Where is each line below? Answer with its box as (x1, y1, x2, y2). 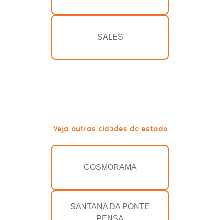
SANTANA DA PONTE (70, 202, 150, 211)
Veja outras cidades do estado (53, 123, 167, 133)
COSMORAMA (83, 163, 137, 172)
